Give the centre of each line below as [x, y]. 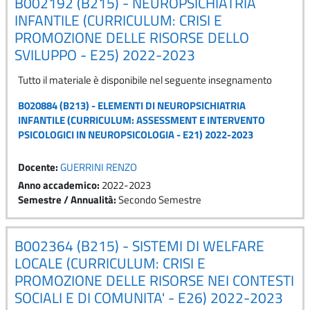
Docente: [39, 167]
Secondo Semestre [160, 199]
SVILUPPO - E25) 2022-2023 [105, 54]
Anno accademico [57, 185]
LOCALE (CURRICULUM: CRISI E [110, 263]
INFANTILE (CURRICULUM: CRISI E [118, 20]
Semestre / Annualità [66, 199]
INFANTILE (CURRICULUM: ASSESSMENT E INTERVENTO [142, 120]
